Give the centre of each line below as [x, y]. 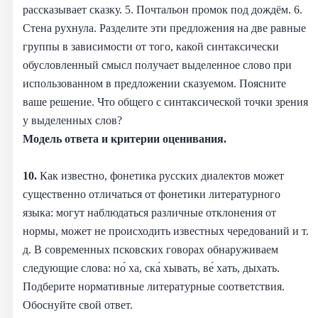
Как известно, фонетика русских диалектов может [162, 175]
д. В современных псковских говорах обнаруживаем [150, 249]
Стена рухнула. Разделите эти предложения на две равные [164, 28]
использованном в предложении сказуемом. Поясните [154, 83]
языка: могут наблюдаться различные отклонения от [149, 212]
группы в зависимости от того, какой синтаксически [151, 46]
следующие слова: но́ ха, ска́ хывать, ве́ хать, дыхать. [151, 268]
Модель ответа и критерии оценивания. [125, 138]
